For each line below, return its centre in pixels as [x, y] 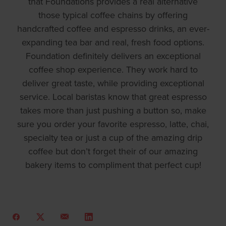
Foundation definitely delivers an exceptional [113, 56]
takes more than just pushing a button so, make [113, 110]
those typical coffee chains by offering [113, 15]
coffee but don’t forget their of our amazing [113, 151]
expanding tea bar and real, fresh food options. [113, 42]
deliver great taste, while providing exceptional [113, 83]
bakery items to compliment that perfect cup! [113, 165]
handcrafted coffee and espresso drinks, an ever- [113, 29]
